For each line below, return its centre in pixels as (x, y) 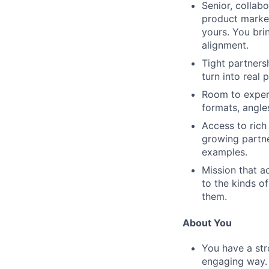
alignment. (225, 45)
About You (207, 223)
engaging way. (234, 261)
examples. (225, 152)
